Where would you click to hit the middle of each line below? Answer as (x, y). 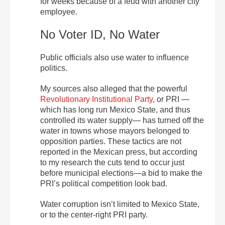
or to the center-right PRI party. (94, 215)
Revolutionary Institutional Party (96, 99)
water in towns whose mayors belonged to (115, 131)
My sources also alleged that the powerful (114, 89)
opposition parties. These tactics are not (111, 141)
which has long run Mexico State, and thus (115, 110)
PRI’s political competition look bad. (104, 184)
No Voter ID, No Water (100, 34)
